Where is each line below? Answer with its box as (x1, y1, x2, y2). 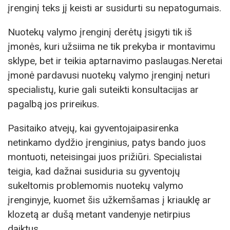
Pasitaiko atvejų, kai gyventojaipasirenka (8, 122, 179, 134)
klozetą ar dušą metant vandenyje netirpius (8, 208, 190, 220)
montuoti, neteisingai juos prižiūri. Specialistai (8, 150, 202, 163)
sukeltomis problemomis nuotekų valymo (8, 179, 183, 191)
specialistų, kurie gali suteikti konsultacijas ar (8, 83, 199, 95)
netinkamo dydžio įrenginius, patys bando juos (8, 136, 206, 148)
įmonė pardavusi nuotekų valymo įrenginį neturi (8, 69, 210, 81)
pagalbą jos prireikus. (8, 98, 99, 110)
